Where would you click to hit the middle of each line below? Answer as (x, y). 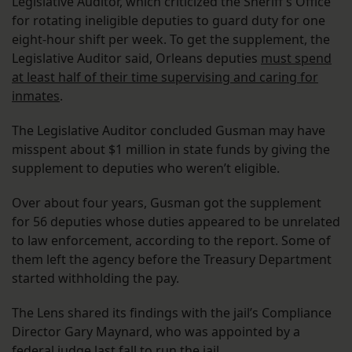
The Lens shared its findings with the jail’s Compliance (172, 313)
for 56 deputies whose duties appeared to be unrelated (176, 222)
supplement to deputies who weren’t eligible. (146, 169)
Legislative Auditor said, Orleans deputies (136, 59)
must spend (296, 59)
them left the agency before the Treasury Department (172, 260)
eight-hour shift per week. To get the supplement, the (171, 40)
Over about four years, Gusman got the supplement (167, 203)
